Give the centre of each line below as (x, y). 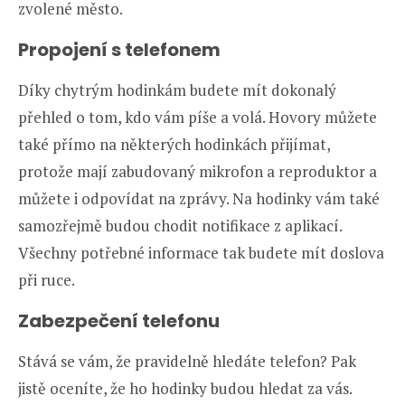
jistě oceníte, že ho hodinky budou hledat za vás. (185, 388)
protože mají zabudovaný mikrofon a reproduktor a (198, 171)
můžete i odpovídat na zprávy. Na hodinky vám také (199, 198)
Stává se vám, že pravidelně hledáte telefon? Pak (187, 361)
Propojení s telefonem (119, 49)
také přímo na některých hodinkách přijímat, (174, 144)
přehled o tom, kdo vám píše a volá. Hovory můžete (198, 117)
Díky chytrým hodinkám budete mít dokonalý (177, 89)
